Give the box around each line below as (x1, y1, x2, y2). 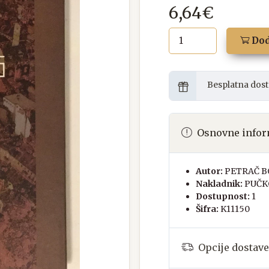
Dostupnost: (196, 190, 250, 202)
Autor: (196, 165, 223, 177)
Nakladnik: (196, 178, 243, 189)
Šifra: (196, 203, 219, 214)
